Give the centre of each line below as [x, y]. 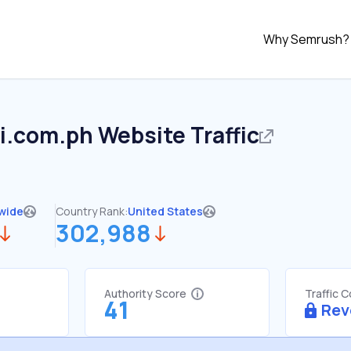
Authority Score [145, 293]
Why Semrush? [306, 39]
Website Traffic [176, 135]
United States [165, 211]
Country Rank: [92, 211]
